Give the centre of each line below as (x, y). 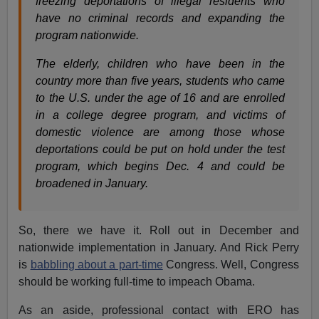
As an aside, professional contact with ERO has (159, 310)
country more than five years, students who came (160, 81)
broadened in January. (92, 184)
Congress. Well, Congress (231, 265)
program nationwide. (88, 36)
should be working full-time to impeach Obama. (137, 282)
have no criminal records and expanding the (160, 19)
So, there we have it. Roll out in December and (159, 231)
